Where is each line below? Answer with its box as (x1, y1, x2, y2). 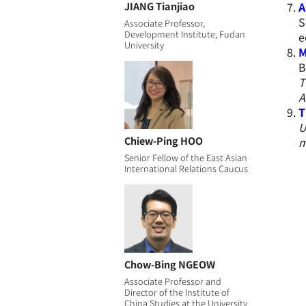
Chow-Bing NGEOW (124, 256, 215, 271)
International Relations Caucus (124, 161, 248, 175)
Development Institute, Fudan (124, 27, 245, 40)
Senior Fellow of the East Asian (124, 150, 247, 164)
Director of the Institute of (124, 285, 229, 298)
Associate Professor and (124, 274, 221, 288)
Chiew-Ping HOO (124, 133, 203, 148)
